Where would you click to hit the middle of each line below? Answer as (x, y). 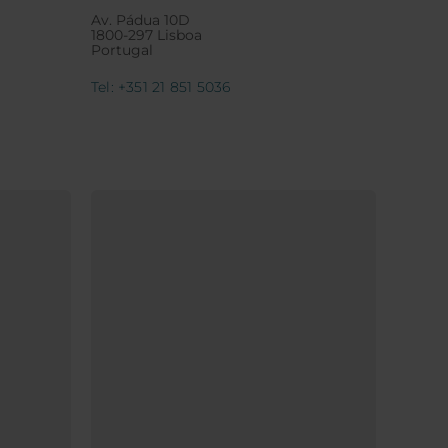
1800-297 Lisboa (146, 35)
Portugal (122, 50)
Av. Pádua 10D (140, 20)
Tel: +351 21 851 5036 (161, 87)
